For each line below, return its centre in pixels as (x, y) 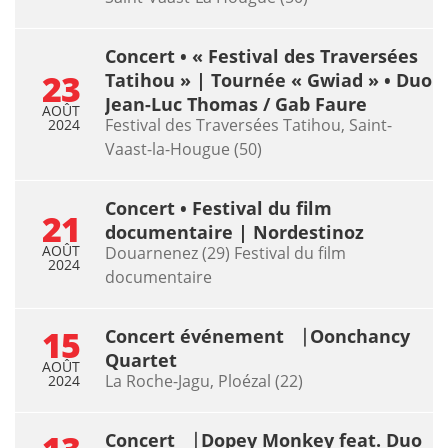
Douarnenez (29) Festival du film (225, 252)
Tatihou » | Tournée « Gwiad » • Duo (268, 79)
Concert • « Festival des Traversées (261, 55)
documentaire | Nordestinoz (234, 231)
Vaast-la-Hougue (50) (183, 148)
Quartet (141, 359)
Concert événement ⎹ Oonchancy (257, 335)
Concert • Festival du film (218, 207)
